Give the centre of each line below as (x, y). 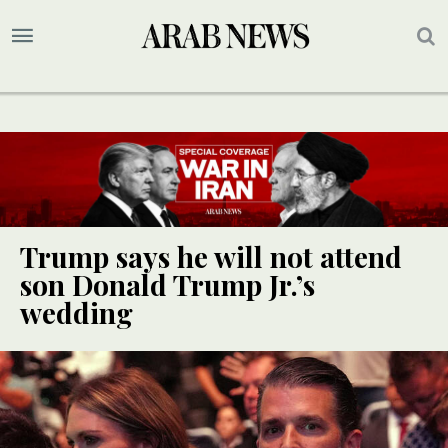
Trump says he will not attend (211, 257)
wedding (76, 313)
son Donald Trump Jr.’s (167, 285)
